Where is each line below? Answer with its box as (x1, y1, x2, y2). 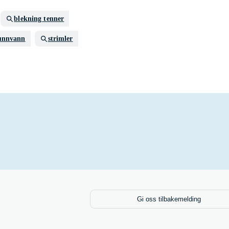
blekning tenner (14, 15, 64, 22)
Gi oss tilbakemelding (137, 195, 201, 203)
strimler (48, 35, 73, 42)
